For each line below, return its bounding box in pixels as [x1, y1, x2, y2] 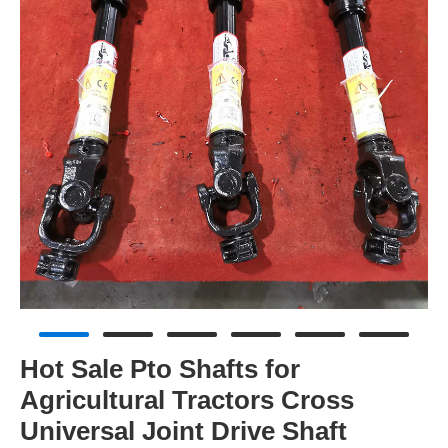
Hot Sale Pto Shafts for [20, 354, 300, 384]
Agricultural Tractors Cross [20, 385, 354, 415]
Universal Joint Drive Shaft [20, 416, 347, 446]
